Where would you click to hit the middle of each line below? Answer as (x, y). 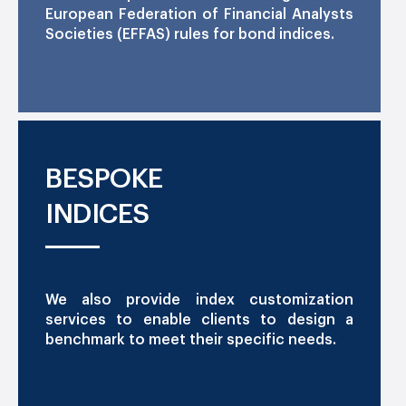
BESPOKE (104, 178)
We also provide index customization (199, 300)
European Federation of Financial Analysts (199, 15)
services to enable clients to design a (199, 319)
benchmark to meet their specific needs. (191, 339)
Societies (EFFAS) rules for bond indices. (190, 35)
